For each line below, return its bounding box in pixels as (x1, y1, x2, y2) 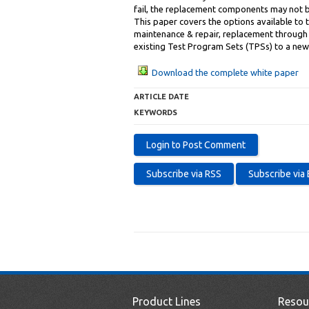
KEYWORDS (134, 108, 177, 117)
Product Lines (132, 295, 201, 308)
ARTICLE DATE (134, 92, 189, 101)
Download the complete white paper (152, 68, 299, 77)
